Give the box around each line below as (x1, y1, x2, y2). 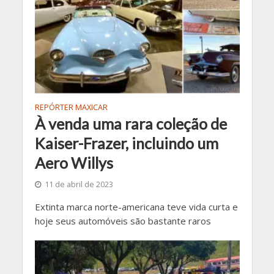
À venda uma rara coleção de (34, 114, 227, 133)
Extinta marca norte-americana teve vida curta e (34, 201, 238, 213)
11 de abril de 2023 (44, 179, 113, 190)
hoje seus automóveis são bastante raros (34, 215, 211, 228)
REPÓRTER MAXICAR (34, 102, 108, 113)
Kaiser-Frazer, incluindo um (34, 134, 218, 153)
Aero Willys (34, 154, 113, 172)
